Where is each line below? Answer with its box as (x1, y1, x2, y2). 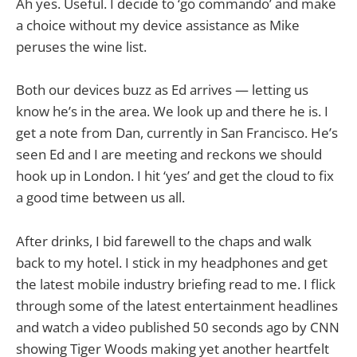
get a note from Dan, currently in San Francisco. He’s (16, 124, 338, 143)
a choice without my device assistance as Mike (16, 16, 300, 35)
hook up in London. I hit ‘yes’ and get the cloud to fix (16, 167, 334, 186)
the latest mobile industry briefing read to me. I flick (16, 274, 335, 293)
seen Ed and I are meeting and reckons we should (16, 145, 322, 164)
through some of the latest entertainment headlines (16, 296, 338, 315)
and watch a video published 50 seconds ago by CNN (16, 317, 339, 336)
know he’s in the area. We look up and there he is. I (16, 102, 328, 121)
